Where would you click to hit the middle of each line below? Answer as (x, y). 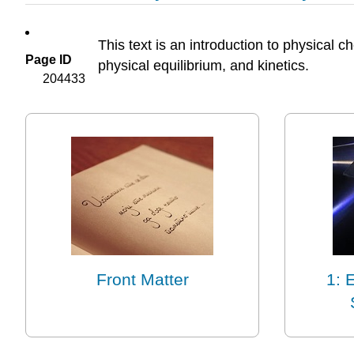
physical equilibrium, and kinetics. (204, 66)
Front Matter (142, 280)
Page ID (49, 60)
